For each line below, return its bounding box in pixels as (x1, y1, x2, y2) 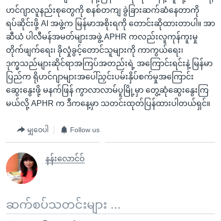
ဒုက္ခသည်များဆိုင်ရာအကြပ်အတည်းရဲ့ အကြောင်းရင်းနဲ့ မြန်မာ (6, 59, 213, 68)
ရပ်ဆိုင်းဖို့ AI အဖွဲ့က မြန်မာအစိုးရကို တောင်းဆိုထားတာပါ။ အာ (6, 19, 215, 28)
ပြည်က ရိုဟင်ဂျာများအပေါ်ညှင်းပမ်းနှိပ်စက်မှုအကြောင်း (6, 72, 194, 81)
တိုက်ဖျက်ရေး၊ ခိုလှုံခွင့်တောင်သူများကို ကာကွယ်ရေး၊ (6, 45, 183, 54)
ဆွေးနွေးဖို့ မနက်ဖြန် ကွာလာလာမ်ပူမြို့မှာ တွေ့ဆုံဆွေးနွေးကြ (6, 85, 209, 94)
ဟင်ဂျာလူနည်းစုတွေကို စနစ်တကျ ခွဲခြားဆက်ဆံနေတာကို (6, 5, 199, 14)
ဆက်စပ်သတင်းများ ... (6, 197, 121, 211)
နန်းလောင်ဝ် (45, 154, 85, 163)
